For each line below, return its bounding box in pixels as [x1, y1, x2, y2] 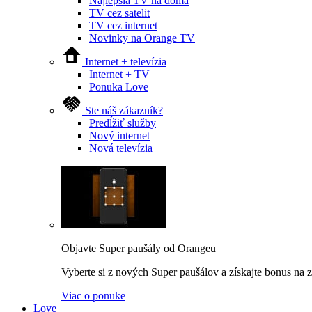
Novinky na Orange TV [89, 32, 195, 44]
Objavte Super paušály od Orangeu [61, 242, 216, 254]
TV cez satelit [89, 7, 150, 19]
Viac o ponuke [61, 290, 125, 302]
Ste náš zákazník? [82, 104, 163, 116]
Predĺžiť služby [89, 117, 156, 129]
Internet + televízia [82, 56, 166, 68]
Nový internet [89, 130, 150, 141]
